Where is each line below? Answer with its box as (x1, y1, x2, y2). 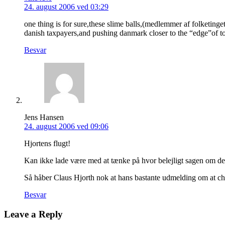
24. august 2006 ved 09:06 (24, 122, 108, 131)
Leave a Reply (4, 208, 63, 219)
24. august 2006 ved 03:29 (24, 2, 108, 11)
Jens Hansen (24, 113, 64, 122)
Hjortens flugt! (24, 139, 70, 148)
